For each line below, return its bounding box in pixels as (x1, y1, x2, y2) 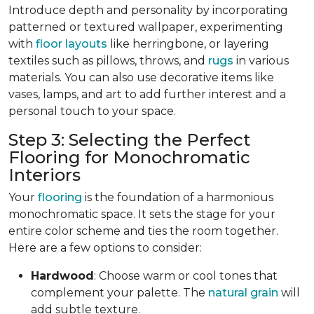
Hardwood (31, 268, 94, 282)
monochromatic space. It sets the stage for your (8, 207, 275, 221)
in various (233, 53, 289, 67)
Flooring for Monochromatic (8, 146, 250, 168)
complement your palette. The (31, 285, 208, 299)
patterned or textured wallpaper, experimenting (8, 20, 283, 34)
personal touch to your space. (8, 104, 176, 118)
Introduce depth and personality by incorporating (8, 3, 288, 17)
